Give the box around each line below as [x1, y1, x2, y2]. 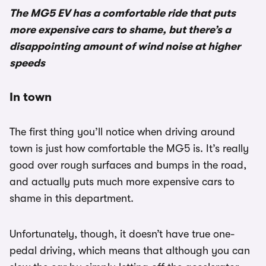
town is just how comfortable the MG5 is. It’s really [9, 142, 249, 155]
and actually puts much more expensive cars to [9, 176, 235, 188]
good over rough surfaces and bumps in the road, [9, 159, 246, 172]
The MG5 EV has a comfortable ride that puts [9, 7, 236, 20]
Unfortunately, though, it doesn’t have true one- [9, 228, 235, 240]
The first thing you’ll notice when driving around [9, 126, 235, 138]
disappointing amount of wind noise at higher [9, 40, 240, 53]
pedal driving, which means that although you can [9, 245, 250, 257]
